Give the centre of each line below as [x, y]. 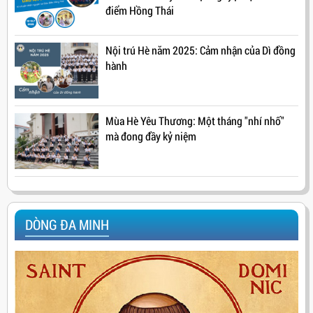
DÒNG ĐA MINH [67, 225]
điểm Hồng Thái [140, 10]
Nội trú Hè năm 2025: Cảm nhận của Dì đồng [201, 50]
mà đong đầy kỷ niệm [151, 136]
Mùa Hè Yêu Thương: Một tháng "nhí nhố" [195, 121]
